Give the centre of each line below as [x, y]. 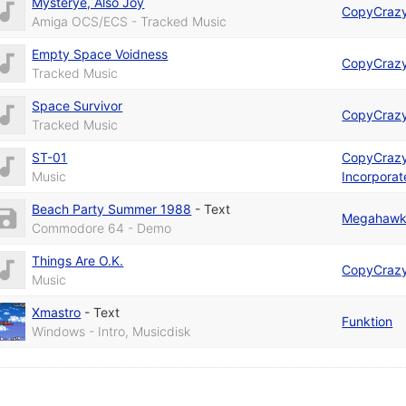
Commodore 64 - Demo [102, 227]
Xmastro [57, 312]
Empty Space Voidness [100, 53]
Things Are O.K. [78, 260]
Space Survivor [77, 105]
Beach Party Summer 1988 [112, 208]
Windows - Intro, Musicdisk [111, 331]
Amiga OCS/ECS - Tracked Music [130, 21]
